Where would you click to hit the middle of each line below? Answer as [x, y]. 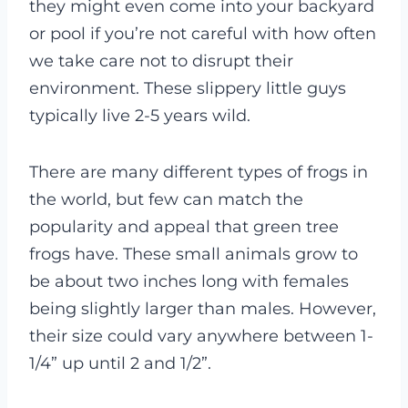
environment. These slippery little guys [188, 89]
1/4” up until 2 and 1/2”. [120, 364]
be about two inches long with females [189, 282]
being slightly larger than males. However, [203, 309]
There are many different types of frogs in [199, 173]
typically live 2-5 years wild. [140, 116]
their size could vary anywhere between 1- [201, 337]
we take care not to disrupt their [161, 61]
